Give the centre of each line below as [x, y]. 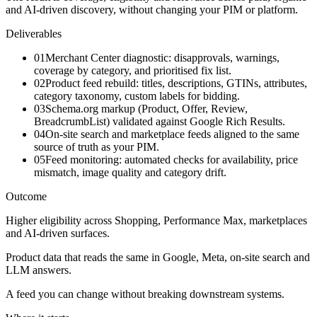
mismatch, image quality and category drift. [130, 172]
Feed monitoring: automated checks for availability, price [172, 159]
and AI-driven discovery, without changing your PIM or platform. [152, 9]
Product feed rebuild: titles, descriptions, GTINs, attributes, [176, 83]
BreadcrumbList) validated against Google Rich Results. [160, 121]
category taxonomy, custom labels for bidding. [137, 96]
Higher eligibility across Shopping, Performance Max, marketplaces [156, 220]
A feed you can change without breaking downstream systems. [145, 294]
